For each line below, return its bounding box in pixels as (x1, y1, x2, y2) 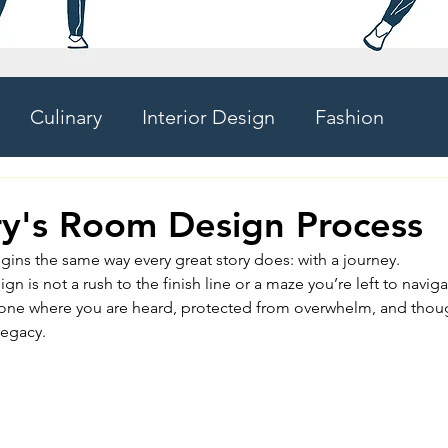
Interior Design (141, 104, 275, 129)
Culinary (29, 104, 102, 129)
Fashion (314, 104, 384, 129)
